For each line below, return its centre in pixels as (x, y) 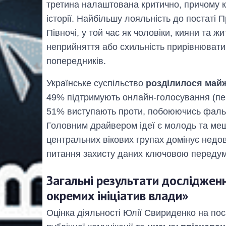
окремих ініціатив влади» (117, 196)
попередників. (76, 61)
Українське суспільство (96, 83)
